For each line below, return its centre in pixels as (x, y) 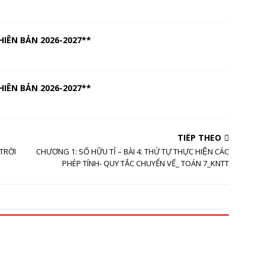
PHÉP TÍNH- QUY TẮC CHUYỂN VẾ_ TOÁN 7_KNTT (146, 163)
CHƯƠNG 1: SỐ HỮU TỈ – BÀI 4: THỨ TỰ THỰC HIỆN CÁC (133, 151)
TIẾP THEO (200, 138)
